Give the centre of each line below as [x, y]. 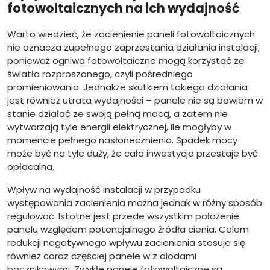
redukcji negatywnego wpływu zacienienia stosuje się [126, 242]
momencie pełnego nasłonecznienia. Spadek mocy [122, 140]
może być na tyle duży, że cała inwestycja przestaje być [133, 153]
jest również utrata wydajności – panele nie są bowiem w [135, 100]
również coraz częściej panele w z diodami [102, 256]
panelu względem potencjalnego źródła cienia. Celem [128, 229]
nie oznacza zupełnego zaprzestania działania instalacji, [133, 47]
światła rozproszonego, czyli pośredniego [100, 74]
